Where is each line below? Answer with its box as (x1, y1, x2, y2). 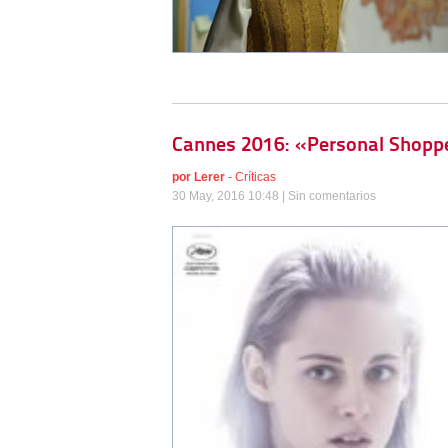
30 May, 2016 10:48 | (172, 189, 288, 204)
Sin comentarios (288, 189, 376, 204)
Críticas (235, 170, 276, 185)
